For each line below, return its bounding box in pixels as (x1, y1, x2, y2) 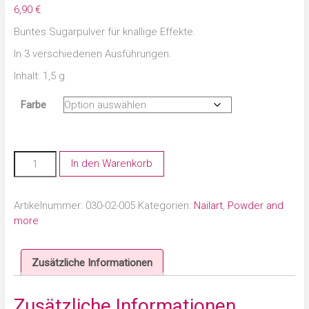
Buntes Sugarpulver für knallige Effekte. (13, 26, 196, 38)
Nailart (193, 199, 223, 212)
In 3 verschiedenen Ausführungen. (13, 48, 172, 60)
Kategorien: (137, 199, 194, 212)
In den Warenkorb (71, 157, 153, 170)
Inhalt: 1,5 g (13, 70, 65, 82)
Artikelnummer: (13, 199, 86, 212)
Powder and (227, 199, 283, 212)
